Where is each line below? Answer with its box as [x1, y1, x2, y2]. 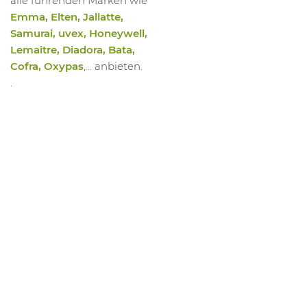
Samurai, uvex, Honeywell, [10, 27, 147, 40]
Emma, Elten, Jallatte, [10, 10, 123, 24]
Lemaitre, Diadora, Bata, [10, 43, 135, 57]
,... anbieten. [84, 60, 143, 73]
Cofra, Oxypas [10, 60, 84, 73]
